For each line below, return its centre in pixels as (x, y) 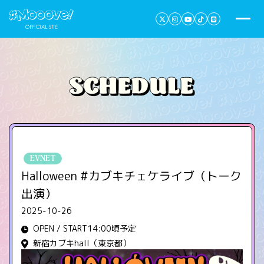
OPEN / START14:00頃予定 (85, 229)
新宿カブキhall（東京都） (82, 243)
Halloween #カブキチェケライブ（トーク (131, 176)
